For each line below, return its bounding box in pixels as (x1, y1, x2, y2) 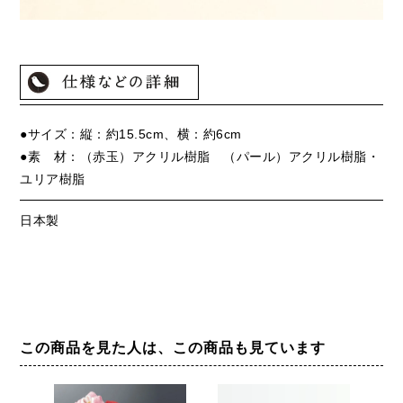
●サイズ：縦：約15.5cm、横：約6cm (20, 127, 242, 142)
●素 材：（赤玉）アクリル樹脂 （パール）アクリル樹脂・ (20, 149, 381, 165)
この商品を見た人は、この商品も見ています (20, 340, 327, 356)
